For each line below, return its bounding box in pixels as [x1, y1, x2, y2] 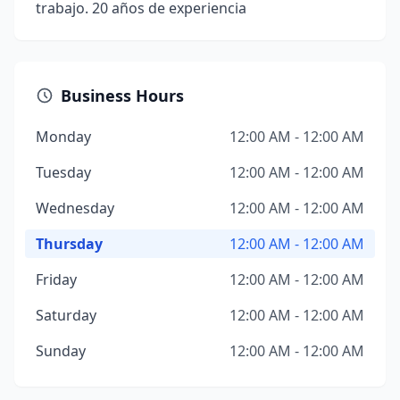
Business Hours [61, 85, 184, 106]
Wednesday [36, 198, 114, 218]
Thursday [36, 234, 103, 254]
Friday [36, 270, 77, 289]
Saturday [36, 305, 96, 325]
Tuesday [36, 162, 91, 182]
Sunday [36, 341, 86, 361]
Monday [36, 127, 91, 146]
